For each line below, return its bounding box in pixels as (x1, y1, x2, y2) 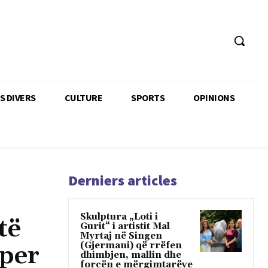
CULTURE (64, 91, 102, 103)
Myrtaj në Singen (80, 230, 162, 242)
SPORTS (131, 91, 165, 103)
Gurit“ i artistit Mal (80, 220, 170, 232)
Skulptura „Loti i (80, 211, 158, 223)
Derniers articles (68, 170, 177, 190)
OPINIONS (193, 91, 234, 103)
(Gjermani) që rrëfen (80, 239, 182, 251)
